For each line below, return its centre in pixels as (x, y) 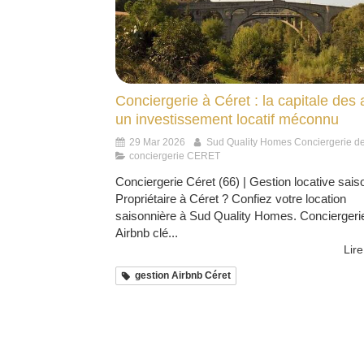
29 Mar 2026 (157, 143)
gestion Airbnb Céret (183, 276)
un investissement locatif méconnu (227, 120)
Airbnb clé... (147, 233)
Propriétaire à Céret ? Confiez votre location (231, 199)
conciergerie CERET (175, 156)
